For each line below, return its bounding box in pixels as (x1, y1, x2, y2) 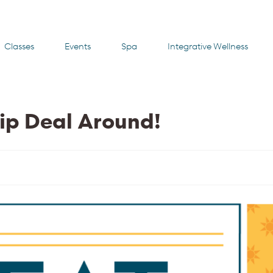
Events (64, 41, 91, 52)
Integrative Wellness (167, 41, 248, 52)
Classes (4, 41, 35, 52)
